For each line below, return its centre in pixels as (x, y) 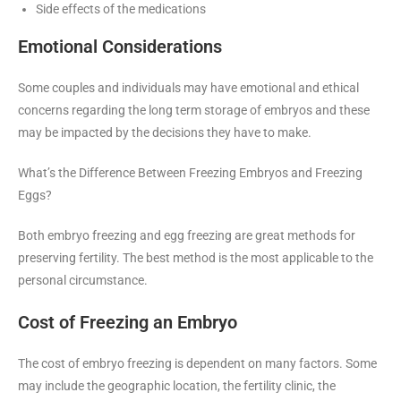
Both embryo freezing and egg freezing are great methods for (187, 235)
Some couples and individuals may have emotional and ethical (188, 87)
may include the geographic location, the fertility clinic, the (177, 385)
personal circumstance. (83, 280)
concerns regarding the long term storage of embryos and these (194, 110)
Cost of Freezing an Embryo (128, 322)
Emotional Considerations (120, 46)
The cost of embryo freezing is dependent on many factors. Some (197, 363)
